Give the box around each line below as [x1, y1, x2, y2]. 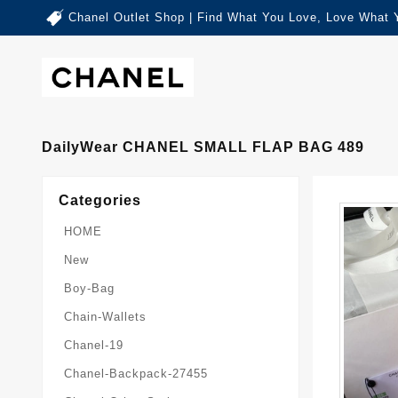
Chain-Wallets [64, 309, 147, 323]
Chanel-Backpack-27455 [64, 366, 208, 380]
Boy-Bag [64, 281, 115, 295]
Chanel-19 [64, 338, 123, 352]
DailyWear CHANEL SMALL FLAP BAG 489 [42, 139, 364, 155]
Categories [59, 192, 141, 208]
